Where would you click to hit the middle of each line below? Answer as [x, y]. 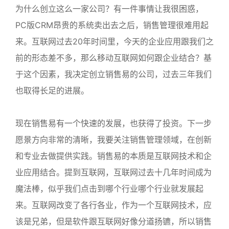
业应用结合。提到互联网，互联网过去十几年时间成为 [113, 172]
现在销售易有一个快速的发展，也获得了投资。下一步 [113, 123]
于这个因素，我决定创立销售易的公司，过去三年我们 [113, 74]
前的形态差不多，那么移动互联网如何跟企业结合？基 [113, 58]
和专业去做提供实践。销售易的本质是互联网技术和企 [113, 156]
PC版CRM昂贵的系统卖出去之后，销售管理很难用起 [112, 25]
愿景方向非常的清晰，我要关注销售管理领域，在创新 [113, 140]
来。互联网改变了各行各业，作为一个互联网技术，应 [113, 205]
